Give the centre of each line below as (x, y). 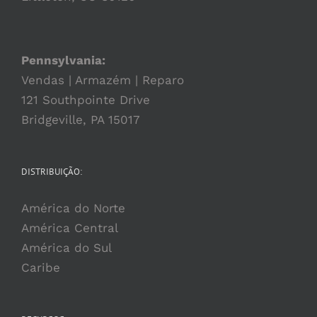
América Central (70, 227)
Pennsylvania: (63, 60)
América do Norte (73, 208)
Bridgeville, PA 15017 (81, 119)
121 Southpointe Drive (86, 99)
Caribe (41, 267)
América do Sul (67, 247)
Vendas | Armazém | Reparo (103, 80)
